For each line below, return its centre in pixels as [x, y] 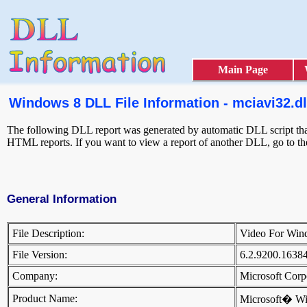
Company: [35, 276]
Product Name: [45, 299]
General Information [62, 199]
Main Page [243, 70]
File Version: [40, 255]
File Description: [48, 234]
